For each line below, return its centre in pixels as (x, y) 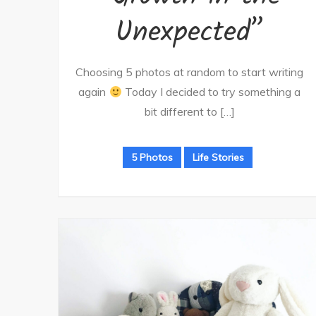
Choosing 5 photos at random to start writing (189, 72)
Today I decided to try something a (211, 92)
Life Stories (218, 158)
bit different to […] (189, 112)
